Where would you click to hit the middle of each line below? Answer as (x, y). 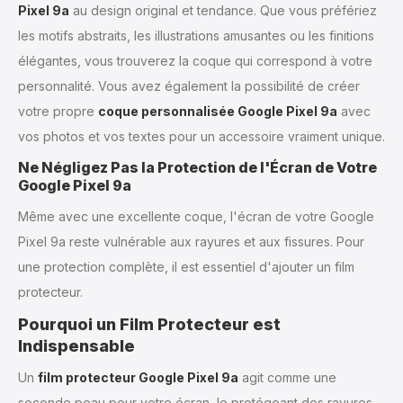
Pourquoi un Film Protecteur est (149, 324)
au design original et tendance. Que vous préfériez (223, 10)
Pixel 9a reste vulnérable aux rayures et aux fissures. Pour (191, 241)
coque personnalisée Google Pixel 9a (218, 111)
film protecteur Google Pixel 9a (138, 377)
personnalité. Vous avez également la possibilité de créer (189, 85)
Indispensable (76, 345)
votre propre (58, 111)
